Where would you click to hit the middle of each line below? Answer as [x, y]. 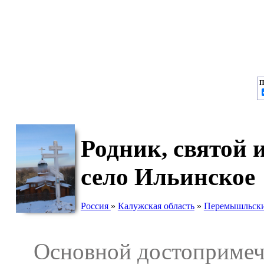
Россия [95, 206]
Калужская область [156, 206]
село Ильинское [168, 177]
